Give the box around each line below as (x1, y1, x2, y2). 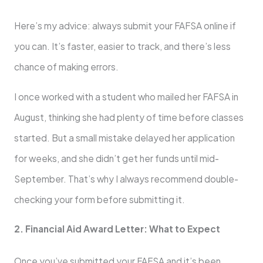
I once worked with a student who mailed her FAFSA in (14, 90, 238, 102)
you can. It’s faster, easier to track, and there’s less (14, 41, 231, 52)
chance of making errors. (14, 61, 119, 73)
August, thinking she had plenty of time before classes (14, 111, 244, 123)
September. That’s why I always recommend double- (14, 173, 238, 184)
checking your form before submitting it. (14, 193, 185, 205)
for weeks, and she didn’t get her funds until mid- (14, 152, 219, 164)
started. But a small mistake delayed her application (14, 131, 235, 143)
